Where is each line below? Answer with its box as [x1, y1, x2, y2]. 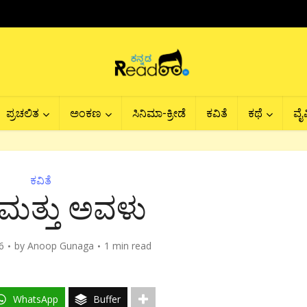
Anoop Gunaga [27, 239, 94, 252]
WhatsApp [13, 293, 58, 306]
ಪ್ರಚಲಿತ [6, 106, 39, 120]
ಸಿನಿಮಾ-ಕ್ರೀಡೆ [132, 106, 186, 120]
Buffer [93, 293, 121, 306]
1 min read [104, 239, 151, 252]
